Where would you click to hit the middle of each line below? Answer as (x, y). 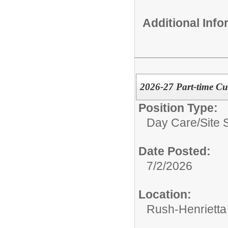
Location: (165, 194)
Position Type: (178, 108)
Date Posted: (175, 151)
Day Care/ (173, 122)
